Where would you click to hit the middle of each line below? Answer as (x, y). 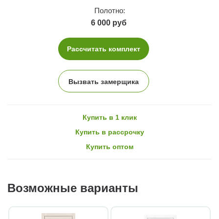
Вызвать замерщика (104, 81)
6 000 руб (109, 22)
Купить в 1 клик (109, 117)
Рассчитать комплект (104, 49)
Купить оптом (109, 146)
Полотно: (109, 10)
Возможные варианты (73, 188)
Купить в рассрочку (109, 132)
